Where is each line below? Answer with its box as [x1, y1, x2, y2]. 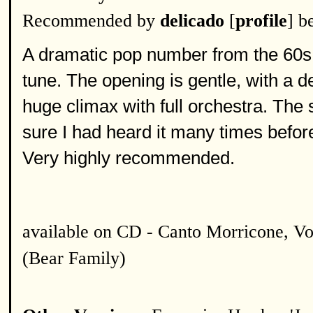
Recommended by [22, 10, 160, 31]
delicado [160, 10, 224, 31]
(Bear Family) [22, 248, 126, 268]
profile [235, 10, 287, 31]
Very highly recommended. [22, 147, 235, 168]
